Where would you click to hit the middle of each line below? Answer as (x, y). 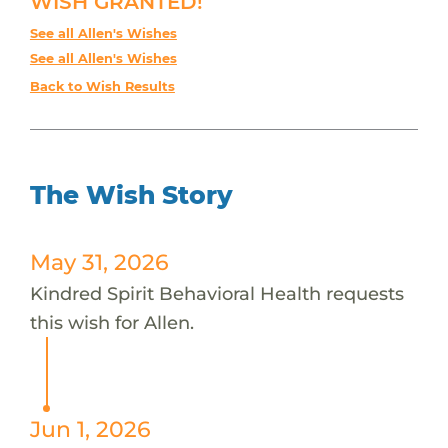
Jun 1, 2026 (90, 428)
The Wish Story (131, 194)
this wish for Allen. (111, 322)
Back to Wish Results (102, 86)
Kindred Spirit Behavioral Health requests (216, 293)
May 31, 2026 (99, 261)
